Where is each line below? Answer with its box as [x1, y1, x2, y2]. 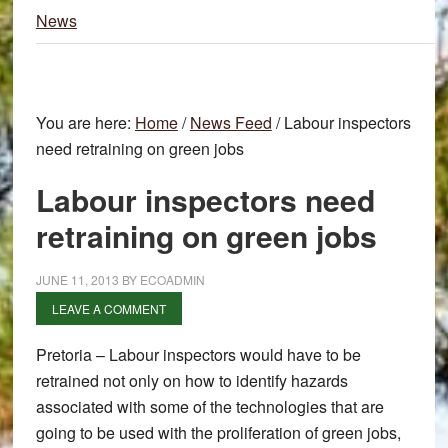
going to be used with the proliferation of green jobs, [35, 421, 401, 444]
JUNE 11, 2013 [35, 271, 119, 288]
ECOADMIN [139, 271, 205, 288]
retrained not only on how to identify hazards [35, 369, 348, 392]
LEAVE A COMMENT [51, 300, 166, 317]
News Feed [189, 111, 272, 134]
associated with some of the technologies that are [35, 395, 384, 418]
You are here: [35, 111, 135, 134]
